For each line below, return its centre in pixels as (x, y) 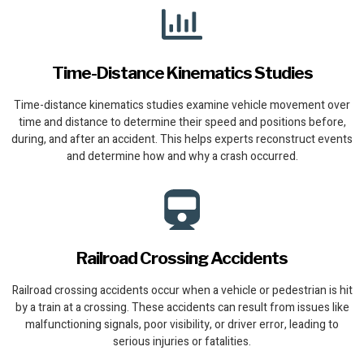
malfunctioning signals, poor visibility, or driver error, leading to (182, 325)
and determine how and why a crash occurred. (182, 157)
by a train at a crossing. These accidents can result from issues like (182, 308)
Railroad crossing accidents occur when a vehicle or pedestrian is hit (182, 291)
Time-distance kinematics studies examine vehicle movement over (182, 106)
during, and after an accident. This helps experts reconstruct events (182, 140)
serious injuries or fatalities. (182, 342)
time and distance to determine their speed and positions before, (182, 123)
